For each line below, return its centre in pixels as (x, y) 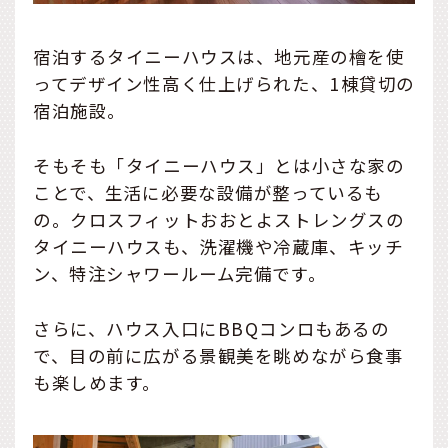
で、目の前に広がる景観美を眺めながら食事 (218, 355)
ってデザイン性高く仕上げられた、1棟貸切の (224, 83)
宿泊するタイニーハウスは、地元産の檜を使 (219, 56)
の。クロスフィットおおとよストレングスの (219, 219)
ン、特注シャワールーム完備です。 (180, 273)
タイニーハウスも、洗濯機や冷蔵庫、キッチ (218, 246)
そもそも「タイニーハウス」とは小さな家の (219, 165)
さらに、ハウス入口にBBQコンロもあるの (211, 328)
